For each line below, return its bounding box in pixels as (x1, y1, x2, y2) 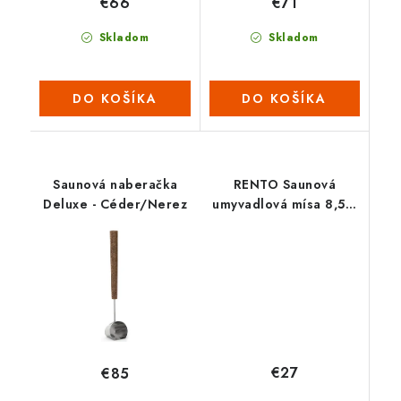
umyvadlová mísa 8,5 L (212, 194, 357, 213)
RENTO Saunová (233, 175, 336, 193)
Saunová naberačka (53, 175, 178, 193)
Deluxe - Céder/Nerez (43, 194, 188, 213)
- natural (258, 214, 311, 233)
